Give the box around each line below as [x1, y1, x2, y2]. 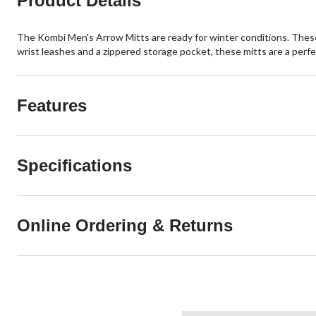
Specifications [17, 155, 132, 175]
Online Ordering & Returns [17, 215, 233, 235]
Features [17, 95, 87, 115]
